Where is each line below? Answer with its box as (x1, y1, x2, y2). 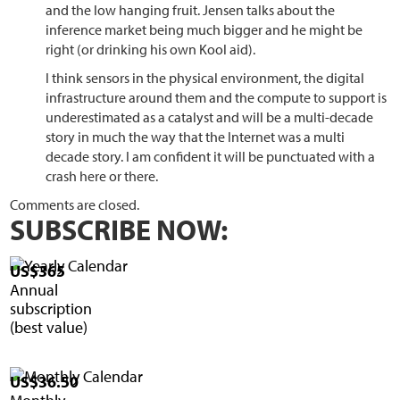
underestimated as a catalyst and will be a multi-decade (46, 108, 374, 127)
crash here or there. (46, 167, 159, 186)
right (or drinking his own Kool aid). (46, 40, 256, 59)
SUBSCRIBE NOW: (10, 212, 229, 248)
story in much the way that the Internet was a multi (46, 128, 346, 146)
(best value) (10, 317, 88, 338)
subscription (10, 298, 93, 320)
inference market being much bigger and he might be (46, 21, 363, 39)
